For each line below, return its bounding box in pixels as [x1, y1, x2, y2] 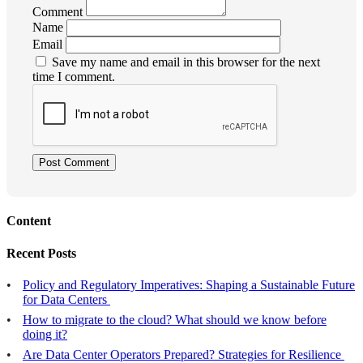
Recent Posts [6, 246, 76, 260]
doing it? [23, 327, 67, 341]
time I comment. [32, 70, 115, 84]
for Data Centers [23, 292, 110, 306]
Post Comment [39, 156, 109, 169]
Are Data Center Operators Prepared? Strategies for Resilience [23, 347, 344, 361]
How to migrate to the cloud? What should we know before [23, 312, 327, 327]
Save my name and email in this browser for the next [52, 55, 320, 70]
